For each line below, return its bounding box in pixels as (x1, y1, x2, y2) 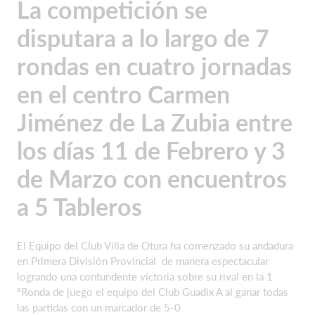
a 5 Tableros (17, 192, 142, 221)
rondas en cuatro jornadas (17, 51, 292, 80)
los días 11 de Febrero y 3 (17, 136, 285, 165)
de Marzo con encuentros (17, 164, 287, 193)
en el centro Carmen (17, 79, 230, 108)
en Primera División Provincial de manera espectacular (17, 255, 269, 267)
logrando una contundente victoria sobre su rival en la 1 (17, 270, 273, 283)
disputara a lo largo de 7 (17, 23, 269, 52)
